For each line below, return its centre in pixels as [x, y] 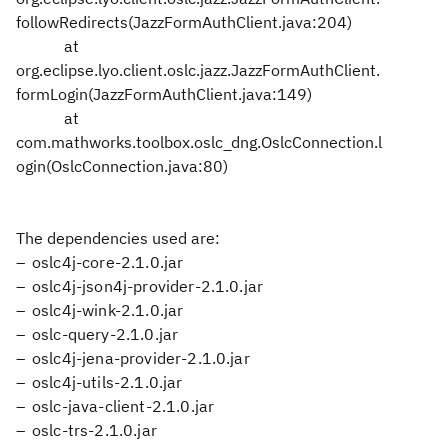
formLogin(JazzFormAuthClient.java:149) [164, 94]
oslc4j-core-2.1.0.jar [108, 262]
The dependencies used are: [118, 238]
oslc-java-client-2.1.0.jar [123, 406]
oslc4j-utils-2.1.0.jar [107, 382]
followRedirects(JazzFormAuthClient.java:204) [184, 22]
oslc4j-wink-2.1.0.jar [108, 310]
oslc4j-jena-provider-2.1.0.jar [141, 358]
